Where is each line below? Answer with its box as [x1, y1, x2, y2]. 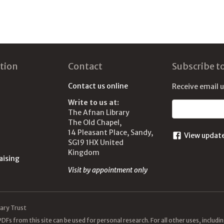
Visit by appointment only [68, 165, 147, 174]
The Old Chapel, [68, 118, 121, 127]
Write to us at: [68, 98, 119, 107]
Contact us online [68, 81, 128, 90]
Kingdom [68, 148, 99, 157]
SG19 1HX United [68, 138, 123, 147]
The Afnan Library [68, 108, 129, 117]
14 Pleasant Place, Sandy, [68, 128, 153, 137]
